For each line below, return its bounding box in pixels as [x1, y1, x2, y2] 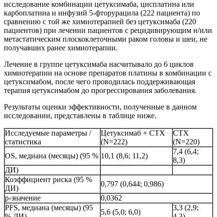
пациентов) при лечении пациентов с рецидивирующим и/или [4, 26, 212, 35]
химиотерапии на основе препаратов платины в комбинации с [4, 69, 212, 77]
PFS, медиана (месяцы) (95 [5, 203, 93, 212]
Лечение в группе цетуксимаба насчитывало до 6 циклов [4, 60, 194, 69]
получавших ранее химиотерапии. [4, 44, 118, 52]
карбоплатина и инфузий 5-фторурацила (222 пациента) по [4, 9, 200, 17]
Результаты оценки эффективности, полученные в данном [4, 103, 197, 111]
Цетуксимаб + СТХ [101, 129, 165, 138]
